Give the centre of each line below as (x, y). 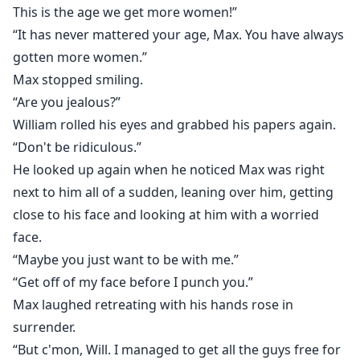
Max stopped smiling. (78, 80)
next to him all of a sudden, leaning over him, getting (173, 192)
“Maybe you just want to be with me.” (126, 260)
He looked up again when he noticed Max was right (169, 170)
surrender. (44, 327)
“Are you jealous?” (67, 102)
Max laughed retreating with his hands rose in (153, 305)
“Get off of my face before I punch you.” (133, 282)
